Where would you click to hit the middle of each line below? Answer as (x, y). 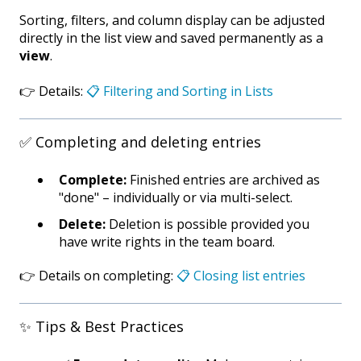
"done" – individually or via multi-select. (176, 198)
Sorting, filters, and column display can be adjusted (172, 20)
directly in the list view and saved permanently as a (171, 37)
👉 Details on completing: (98, 276)
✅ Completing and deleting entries (140, 141)
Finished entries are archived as (223, 180)
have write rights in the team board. (167, 242)
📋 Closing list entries (241, 276)
